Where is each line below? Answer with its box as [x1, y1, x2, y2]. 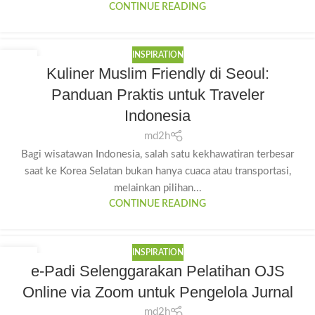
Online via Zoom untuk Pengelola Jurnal [22, 283, 293, 301]
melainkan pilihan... [113, 182, 202, 193]
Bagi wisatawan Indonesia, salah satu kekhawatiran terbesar [21, 148, 294, 160]
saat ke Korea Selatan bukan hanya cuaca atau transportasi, [24, 165, 291, 176]
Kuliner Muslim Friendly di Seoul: [46, 65, 269, 83]
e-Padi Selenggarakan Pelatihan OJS [30, 262, 285, 280]
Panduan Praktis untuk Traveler [51, 86, 264, 104]
